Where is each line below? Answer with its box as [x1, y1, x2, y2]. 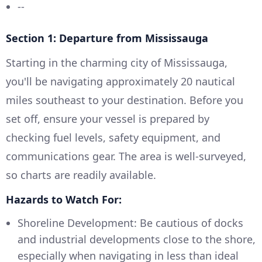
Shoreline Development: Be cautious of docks [18, 215, 243, 230]
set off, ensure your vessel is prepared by [6, 111, 209, 126]
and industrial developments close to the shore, [18, 232, 256, 246]
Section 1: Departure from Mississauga [6, 30, 208, 45]
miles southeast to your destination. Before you [6, 92, 243, 107]
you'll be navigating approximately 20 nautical [6, 74, 235, 88]
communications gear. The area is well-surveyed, [6, 149, 246, 163]
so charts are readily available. [6, 167, 156, 182]
